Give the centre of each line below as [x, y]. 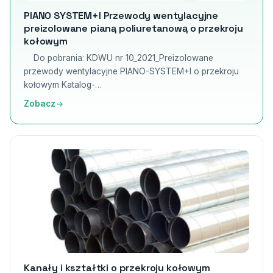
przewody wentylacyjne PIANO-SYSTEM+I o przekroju [131, 71]
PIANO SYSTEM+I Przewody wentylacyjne [121, 16]
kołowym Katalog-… [63, 85]
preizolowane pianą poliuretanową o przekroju [133, 28]
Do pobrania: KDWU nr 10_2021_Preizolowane [119, 58]
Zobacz [40, 104]
